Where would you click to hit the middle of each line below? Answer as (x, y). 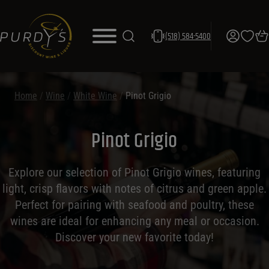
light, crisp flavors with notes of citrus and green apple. (134, 189)
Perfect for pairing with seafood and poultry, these (134, 205)
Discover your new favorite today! (134, 237)
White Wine (95, 96)
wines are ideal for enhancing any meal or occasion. (134, 221)
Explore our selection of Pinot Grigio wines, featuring (134, 172)
